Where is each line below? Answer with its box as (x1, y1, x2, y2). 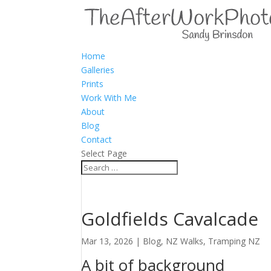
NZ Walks (166, 235, 204, 247)
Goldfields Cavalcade (81, 206, 259, 231)
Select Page (81, 148, 128, 159)
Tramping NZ (208, 235, 261, 247)
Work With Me (81, 92, 137, 103)
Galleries (81, 64, 115, 76)
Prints (81, 78, 104, 90)
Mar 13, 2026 (81, 235, 134, 247)
